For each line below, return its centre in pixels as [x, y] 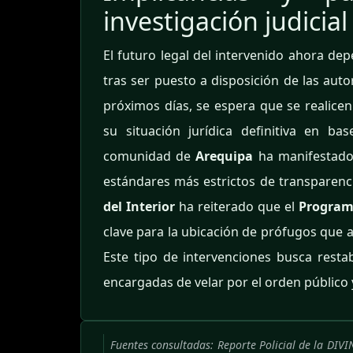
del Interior [139, 207]
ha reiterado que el [236, 207]
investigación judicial [225, 21]
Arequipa [225, 156]
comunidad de [150, 156]
